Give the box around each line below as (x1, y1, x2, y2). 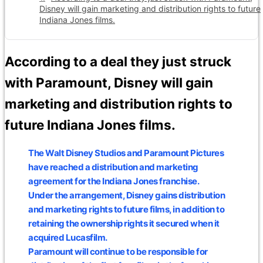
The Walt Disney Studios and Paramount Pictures (28, 147, 224, 159)
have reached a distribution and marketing (28, 161, 198, 173)
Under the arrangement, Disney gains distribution (28, 190, 225, 201)
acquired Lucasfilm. (28, 232, 107, 244)
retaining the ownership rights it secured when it (28, 218, 220, 230)
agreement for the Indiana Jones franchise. (28, 176, 199, 187)
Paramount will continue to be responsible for (28, 246, 208, 258)
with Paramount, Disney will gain (5, 74, 213, 90)
